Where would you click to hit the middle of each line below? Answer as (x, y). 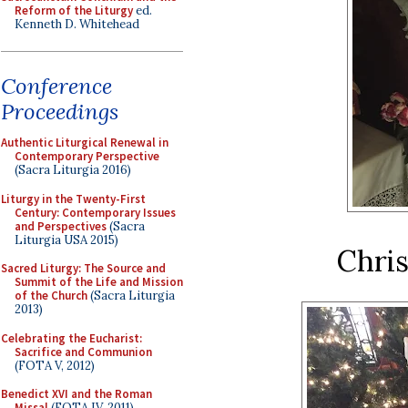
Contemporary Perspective (87, 156)
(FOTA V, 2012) (55, 365)
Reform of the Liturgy (74, 10)
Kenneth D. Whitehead (77, 24)
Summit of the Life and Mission (99, 282)
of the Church (51, 296)
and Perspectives (61, 226)
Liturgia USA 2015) (66, 240)
